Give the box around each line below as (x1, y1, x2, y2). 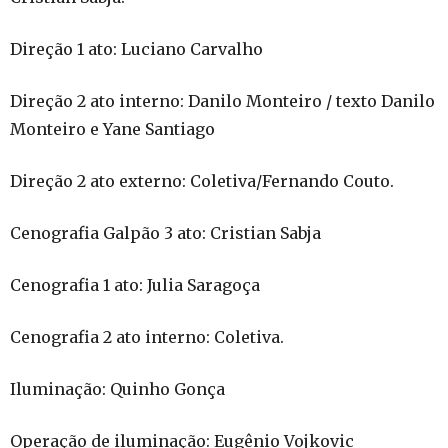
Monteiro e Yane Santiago (10, 119, 215, 139)
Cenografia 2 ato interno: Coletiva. (10, 327, 284, 347)
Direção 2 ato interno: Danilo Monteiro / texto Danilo (10, 91, 435, 111)
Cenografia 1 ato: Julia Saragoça (10, 275, 260, 295)
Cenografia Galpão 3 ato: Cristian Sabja (10, 223, 321, 243)
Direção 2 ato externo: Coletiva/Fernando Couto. (10, 171, 394, 191)
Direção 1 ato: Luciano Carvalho (10, 39, 263, 59)
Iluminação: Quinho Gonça (10, 379, 225, 399)
